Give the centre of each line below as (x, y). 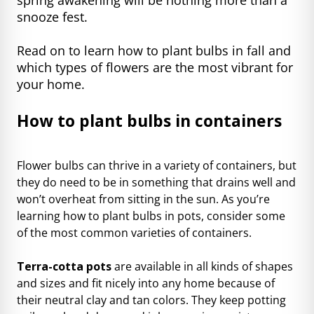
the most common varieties (103, 232)
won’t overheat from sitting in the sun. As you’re (143, 199)
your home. (51, 84)
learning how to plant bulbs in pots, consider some (151, 216)
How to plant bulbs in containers (149, 120)
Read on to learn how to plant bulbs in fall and (154, 50)
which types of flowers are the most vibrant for (155, 67)
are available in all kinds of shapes (202, 266)
